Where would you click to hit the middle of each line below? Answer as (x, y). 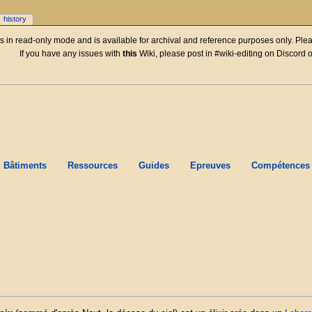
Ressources (92, 166)
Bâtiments (25, 166)
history (15, 19)
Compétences (280, 166)
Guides (154, 166)
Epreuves (210, 166)
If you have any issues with (71, 54)
